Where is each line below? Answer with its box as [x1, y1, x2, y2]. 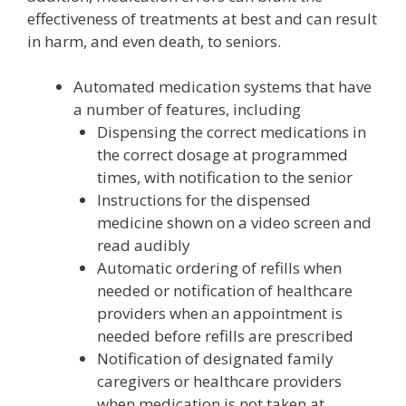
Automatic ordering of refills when [96, 257, 342, 278]
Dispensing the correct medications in [96, 121, 366, 142]
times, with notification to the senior [96, 167, 353, 188]
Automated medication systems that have [73, 76, 372, 97]
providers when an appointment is [96, 303, 343, 324]
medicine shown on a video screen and [96, 212, 372, 233]
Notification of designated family [96, 348, 333, 369]
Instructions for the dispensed [96, 189, 311, 210]
